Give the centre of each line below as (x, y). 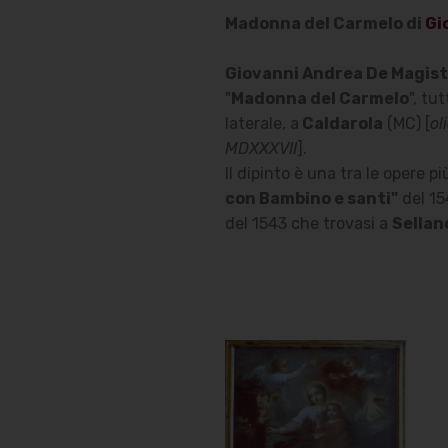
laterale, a (261, 123)
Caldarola (340, 123)
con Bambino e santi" (311, 198)
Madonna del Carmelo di (324, 23)
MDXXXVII (260, 148)
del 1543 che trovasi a (308, 223)
